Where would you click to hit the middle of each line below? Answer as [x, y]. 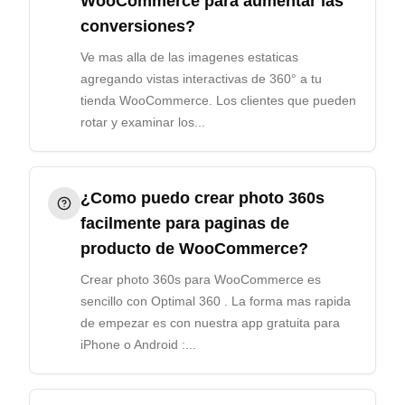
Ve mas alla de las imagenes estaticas [189, 57]
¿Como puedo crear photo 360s [202, 198]
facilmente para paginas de [185, 223]
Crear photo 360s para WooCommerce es [201, 279]
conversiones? [138, 26]
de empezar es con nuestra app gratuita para [210, 323]
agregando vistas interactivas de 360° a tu [201, 79]
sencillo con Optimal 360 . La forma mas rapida [216, 301]
